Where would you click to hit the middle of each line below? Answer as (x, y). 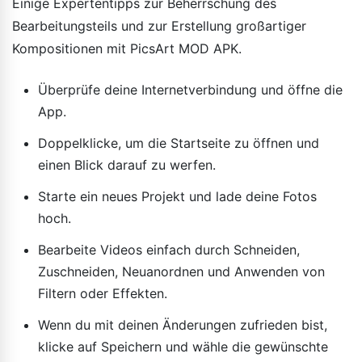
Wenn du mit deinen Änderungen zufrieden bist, (183, 324)
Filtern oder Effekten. (103, 293)
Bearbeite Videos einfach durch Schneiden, (169, 249)
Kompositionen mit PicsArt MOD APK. (127, 48)
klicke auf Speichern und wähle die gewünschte (183, 346)
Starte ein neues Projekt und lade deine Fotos (177, 196)
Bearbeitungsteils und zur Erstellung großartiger (159, 25)
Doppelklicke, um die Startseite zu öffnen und (179, 143)
